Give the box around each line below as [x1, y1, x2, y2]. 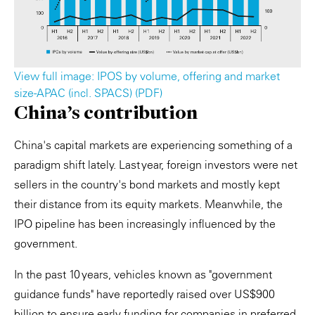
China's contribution [14, 99, 198, 124]
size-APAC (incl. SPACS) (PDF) [14, 85, 162, 100]
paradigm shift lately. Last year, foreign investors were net [14, 157, 297, 172]
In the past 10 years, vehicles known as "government [14, 266, 272, 281]
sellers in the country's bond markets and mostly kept [14, 176, 280, 191]
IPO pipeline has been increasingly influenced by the [14, 216, 276, 231]
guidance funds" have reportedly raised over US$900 [14, 286, 275, 301]
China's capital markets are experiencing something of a [14, 137, 292, 152]
